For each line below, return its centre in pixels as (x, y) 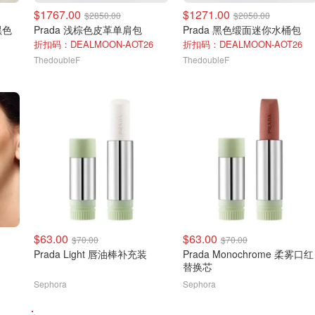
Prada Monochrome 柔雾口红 (248, 254)
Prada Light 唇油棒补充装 (90, 254)
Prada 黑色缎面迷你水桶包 (242, 30)
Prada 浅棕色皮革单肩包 (88, 30)
